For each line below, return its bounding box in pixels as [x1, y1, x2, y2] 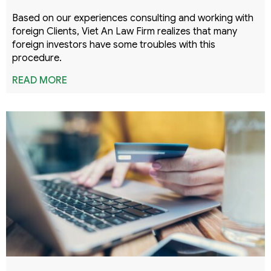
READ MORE [12, 74, 67, 87]
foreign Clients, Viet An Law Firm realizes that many [12, 25, 237, 38]
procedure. [12, 51, 62, 64]
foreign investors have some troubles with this [12, 38, 215, 51]
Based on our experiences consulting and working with [12, 11, 253, 24]
